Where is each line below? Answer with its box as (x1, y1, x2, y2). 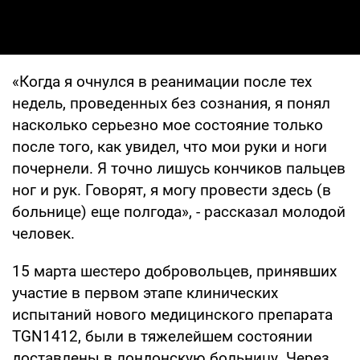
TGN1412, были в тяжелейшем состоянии (12, 326, 313, 346)
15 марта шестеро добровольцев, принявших (12, 261, 337, 280)
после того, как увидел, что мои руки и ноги (12, 137, 327, 156)
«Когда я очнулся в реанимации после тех (12, 72, 312, 91)
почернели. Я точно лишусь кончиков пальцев (12, 158, 346, 178)
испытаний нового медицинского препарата (12, 305, 333, 324)
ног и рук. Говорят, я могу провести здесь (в (12, 180, 331, 199)
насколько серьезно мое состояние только (12, 115, 323, 134)
